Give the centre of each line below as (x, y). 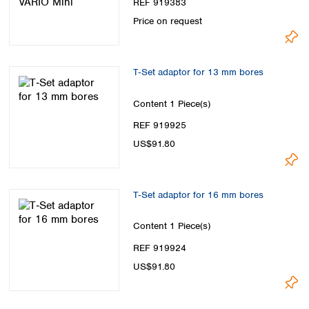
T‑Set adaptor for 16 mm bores (198, 195)
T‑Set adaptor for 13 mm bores (198, 72)
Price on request (168, 21)
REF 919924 (160, 248)
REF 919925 (160, 125)
